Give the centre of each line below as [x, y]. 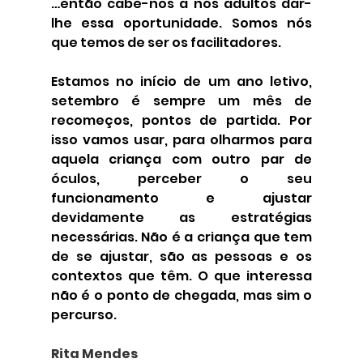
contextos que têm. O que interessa [181, 276]
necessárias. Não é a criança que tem [181, 237]
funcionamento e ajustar [181, 199]
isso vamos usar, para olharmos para [181, 140]
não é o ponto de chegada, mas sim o [181, 296]
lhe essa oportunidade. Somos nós [181, 23]
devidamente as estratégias [181, 218]
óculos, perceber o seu [181, 179]
